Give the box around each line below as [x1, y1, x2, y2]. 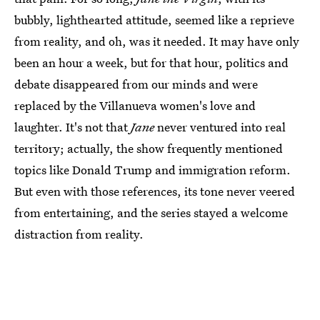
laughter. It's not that [14, 119, 131, 135]
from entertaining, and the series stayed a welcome [14, 204, 288, 221]
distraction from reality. [14, 226, 144, 242]
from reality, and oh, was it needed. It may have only [14, 33, 299, 49]
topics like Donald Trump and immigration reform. [14, 161, 291, 178]
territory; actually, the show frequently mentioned [14, 140, 283, 156]
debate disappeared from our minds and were [14, 76, 258, 92]
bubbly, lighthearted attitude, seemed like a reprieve [14, 11, 294, 28]
